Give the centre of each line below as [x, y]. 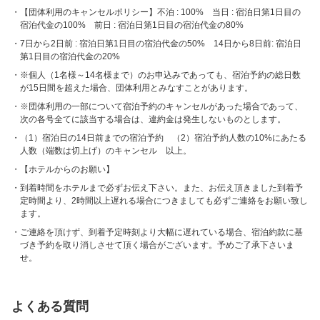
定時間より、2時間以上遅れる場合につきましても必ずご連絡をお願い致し [164, 201]
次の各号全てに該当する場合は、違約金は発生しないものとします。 [153, 119]
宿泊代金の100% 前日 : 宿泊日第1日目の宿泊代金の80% [132, 25]
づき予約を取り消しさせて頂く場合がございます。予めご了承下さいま [157, 245]
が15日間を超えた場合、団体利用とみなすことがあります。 [136, 88]
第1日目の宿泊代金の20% [70, 56]
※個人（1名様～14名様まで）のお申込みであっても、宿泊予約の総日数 [160, 75]
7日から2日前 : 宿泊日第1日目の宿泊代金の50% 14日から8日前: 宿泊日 [161, 44]
